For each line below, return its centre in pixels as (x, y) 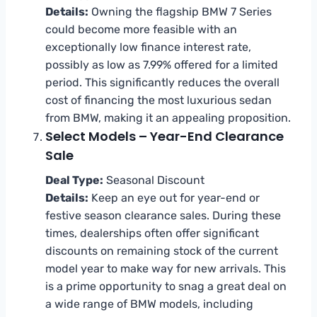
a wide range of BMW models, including (149, 304)
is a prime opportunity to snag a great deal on (166, 286)
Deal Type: (74, 180)
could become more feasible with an (141, 29)
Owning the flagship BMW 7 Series (180, 11)
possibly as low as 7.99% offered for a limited (162, 64)
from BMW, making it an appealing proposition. (168, 117)
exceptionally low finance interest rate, (148, 47)
